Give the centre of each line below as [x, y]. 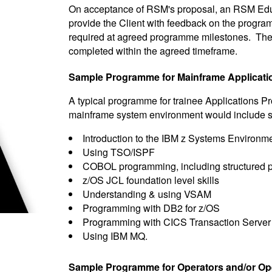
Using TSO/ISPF [118, 152]
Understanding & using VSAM [147, 194]
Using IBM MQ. [115, 236]
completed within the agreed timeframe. [153, 51]
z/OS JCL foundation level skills [151, 180]
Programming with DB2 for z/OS [151, 208]
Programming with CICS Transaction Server [176, 222]
